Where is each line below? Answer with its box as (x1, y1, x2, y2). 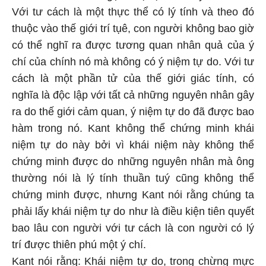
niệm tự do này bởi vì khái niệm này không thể (12, 139, 254, 151)
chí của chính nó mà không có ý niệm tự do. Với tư (12, 56, 254, 68)
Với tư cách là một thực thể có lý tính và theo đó (12, 6, 254, 18)
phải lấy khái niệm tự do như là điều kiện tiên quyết (12, 205, 254, 217)
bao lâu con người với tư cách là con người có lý (12, 222, 254, 234)
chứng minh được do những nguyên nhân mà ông (12, 156, 254, 167)
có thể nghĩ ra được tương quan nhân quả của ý (12, 39, 254, 51)
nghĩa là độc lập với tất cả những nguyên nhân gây (12, 89, 254, 101)
